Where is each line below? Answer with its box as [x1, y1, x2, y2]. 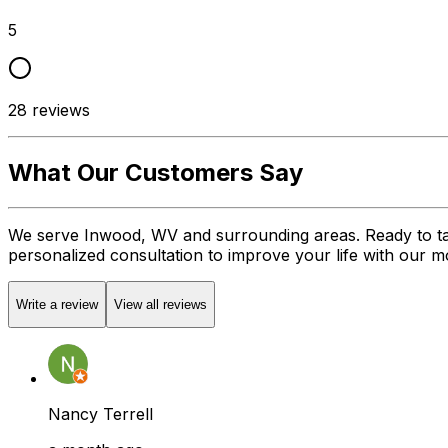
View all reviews [114, 297, 207, 313]
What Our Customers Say [8, 157, 303, 187]
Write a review [16, 297, 98, 313]
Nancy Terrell [48, 404, 153, 425]
